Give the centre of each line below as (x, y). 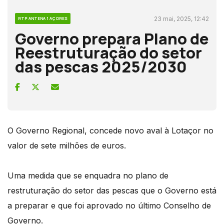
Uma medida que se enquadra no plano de (88, 175)
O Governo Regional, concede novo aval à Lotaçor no (110, 130)
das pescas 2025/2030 (101, 66)
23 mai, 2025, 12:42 (181, 18)
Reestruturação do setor (108, 52)
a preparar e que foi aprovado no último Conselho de (109, 205)
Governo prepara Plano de (112, 38)
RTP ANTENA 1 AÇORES (43, 18)
